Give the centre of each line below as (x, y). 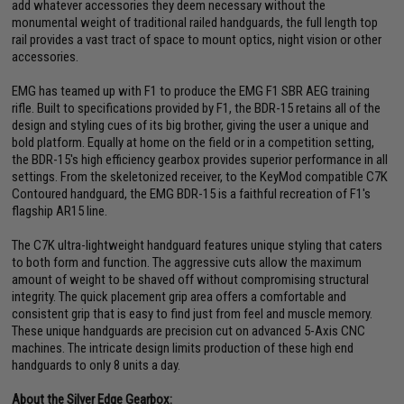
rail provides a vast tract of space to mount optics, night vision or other (197, 40)
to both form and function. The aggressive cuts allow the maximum (187, 262)
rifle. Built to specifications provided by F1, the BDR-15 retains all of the (197, 108)
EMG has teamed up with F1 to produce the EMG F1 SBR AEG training (191, 91)
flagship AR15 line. (60, 211)
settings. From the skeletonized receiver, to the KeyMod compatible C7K (200, 177)
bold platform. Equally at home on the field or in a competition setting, (193, 142)
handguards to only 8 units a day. (96, 365)
